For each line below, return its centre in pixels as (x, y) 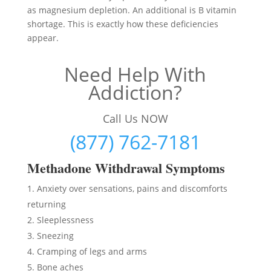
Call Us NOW (135, 119)
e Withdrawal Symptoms (155, 168)
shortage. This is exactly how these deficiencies (122, 24)
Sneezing (55, 236)
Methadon (56, 168)
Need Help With (135, 74)
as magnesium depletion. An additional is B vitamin (132, 10)
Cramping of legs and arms (92, 251)
